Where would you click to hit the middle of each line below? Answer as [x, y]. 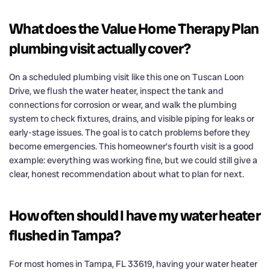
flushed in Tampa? [65, 235]
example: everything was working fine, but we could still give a [133, 160]
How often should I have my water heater [135, 215]
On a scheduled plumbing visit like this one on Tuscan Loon [127, 77]
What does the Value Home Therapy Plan [134, 28]
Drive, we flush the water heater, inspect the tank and [116, 91]
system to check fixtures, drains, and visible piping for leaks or [132, 118]
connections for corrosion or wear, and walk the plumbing [123, 105]
